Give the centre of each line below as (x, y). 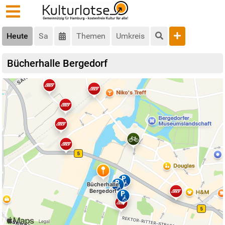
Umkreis (130, 36)
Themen (91, 36)
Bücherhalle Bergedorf (57, 64)
